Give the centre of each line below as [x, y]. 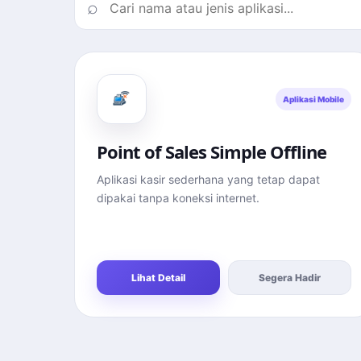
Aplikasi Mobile [313, 99]
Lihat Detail [158, 278]
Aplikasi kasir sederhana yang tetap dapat [208, 179]
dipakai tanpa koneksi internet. [178, 198]
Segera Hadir [290, 278]
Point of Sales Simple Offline [212, 151]
